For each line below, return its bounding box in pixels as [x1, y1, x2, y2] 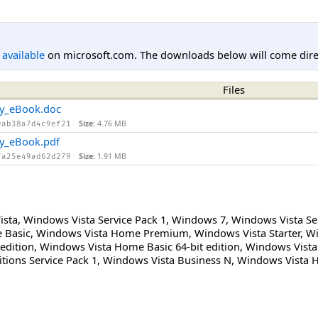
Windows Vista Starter [194, 225, 300, 240]
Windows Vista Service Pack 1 [23, 212, 166, 226]
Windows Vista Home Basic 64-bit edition [40, 238, 240, 253]
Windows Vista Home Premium [36, 225, 189, 240]
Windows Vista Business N [103, 252, 231, 267]
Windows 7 [172, 212, 226, 226]
